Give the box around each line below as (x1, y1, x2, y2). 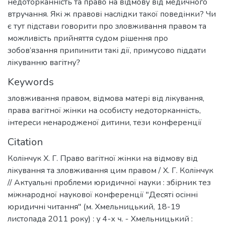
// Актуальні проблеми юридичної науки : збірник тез (8, 177, 211, 188)
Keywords (8, 75, 54, 89)
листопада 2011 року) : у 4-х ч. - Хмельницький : (8, 213, 193, 224)
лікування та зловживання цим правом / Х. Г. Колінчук (8, 165, 213, 176)
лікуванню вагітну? (8, 57, 80, 68)
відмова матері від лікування (93, 93, 203, 104)
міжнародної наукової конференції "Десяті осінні (8, 189, 198, 200)
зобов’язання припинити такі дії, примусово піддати (8, 45, 206, 56)
